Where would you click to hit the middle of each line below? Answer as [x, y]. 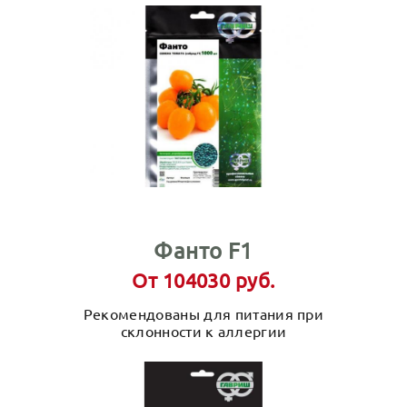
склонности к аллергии [203, 331]
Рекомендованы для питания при [203, 313]
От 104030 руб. [203, 280]
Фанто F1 [203, 250]
